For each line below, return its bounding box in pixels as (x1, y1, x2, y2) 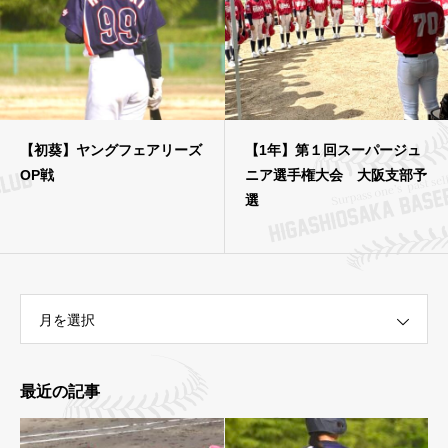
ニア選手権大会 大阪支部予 (245, 167, 427, 184)
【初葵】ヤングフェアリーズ (20, 142, 202, 159)
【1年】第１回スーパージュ (245, 142, 421, 159)
